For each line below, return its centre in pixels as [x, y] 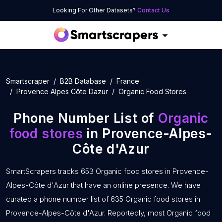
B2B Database [83, 81]
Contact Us [153, 10]
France [128, 81]
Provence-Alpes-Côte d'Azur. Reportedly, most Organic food [108, 213]
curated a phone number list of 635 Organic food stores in [103, 199]
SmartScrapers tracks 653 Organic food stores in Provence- [107, 171]
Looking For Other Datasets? [95, 10]
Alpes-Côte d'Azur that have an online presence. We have [103, 185]
